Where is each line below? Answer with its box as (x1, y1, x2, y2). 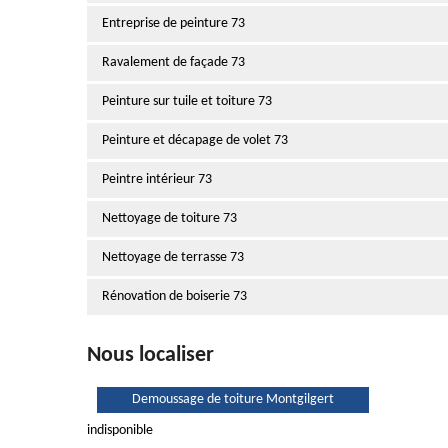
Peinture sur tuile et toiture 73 (102, 94, 272, 109)
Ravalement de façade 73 (102, 55, 245, 70)
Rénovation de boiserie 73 (102, 289, 247, 304)
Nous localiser (87, 344, 214, 367)
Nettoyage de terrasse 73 (102, 250, 244, 265)
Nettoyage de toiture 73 (102, 211, 237, 226)
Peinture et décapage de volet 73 (102, 133, 288, 148)
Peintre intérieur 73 (102, 172, 212, 187)
